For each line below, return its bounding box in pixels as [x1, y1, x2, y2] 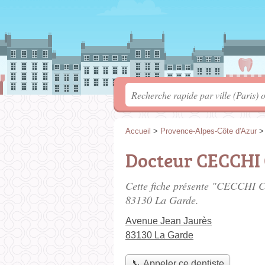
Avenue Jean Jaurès [125, 216, 212, 226]
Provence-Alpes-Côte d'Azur [160, 127, 257, 135]
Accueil [125, 127, 151, 135]
